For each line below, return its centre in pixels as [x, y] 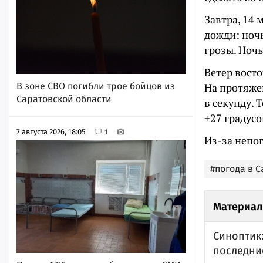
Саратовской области [64, 99]
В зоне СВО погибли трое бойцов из [96, 86]
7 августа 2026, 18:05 [51, 131]
